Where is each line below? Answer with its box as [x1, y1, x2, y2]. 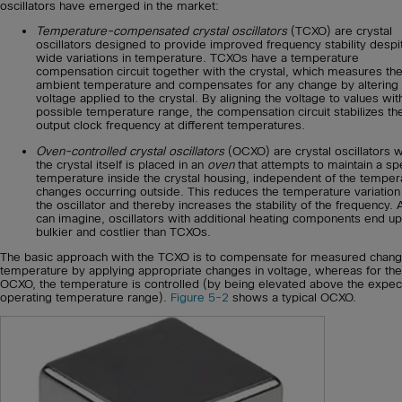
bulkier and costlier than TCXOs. [36, 224, 211, 239]
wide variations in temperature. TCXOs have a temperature [36, 51, 359, 66]
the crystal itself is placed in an [36, 157, 207, 171]
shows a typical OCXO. [229, 290, 356, 304]
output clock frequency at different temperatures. [36, 118, 305, 133]
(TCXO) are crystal [287, 24, 392, 39]
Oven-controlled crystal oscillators [36, 144, 224, 158]
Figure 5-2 [170, 290, 229, 304]
